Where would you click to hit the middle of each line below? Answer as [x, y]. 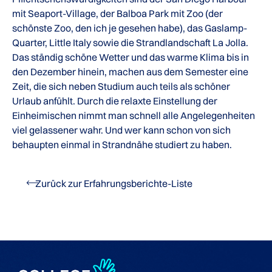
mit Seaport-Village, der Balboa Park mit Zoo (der [117, 13]
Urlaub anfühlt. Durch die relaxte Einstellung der [115, 100]
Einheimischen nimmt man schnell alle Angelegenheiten [134, 115]
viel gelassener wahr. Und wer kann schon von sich [121, 130]
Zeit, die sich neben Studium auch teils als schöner [121, 86]
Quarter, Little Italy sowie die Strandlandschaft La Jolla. [130, 42]
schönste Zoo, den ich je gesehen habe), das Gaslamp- [130, 28]
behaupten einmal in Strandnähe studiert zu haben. [122, 144]
